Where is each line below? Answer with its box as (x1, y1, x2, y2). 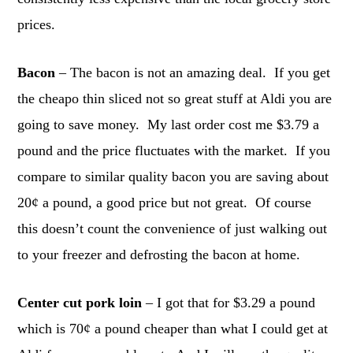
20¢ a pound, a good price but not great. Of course (17, 195, 312, 211)
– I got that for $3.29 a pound (142, 295, 316, 311)
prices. (17, 17, 56, 33)
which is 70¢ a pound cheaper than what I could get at (17, 321, 329, 337)
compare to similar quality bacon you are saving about (17, 169, 329, 185)
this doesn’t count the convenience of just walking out (17, 221, 328, 237)
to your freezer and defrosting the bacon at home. (17, 247, 301, 263)
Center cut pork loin (17, 295, 143, 311)
